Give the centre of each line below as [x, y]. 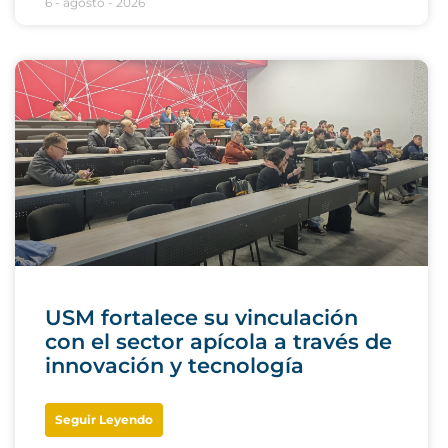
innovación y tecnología [174, 365]
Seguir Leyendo [104, 419]
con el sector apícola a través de [218, 341]
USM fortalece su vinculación [201, 317]
